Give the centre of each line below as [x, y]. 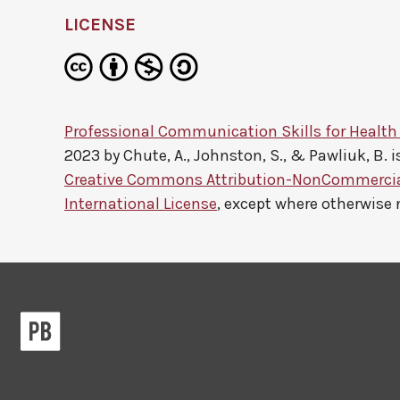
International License [141, 204]
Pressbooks [97, 321]
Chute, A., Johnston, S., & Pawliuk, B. [255, 155]
